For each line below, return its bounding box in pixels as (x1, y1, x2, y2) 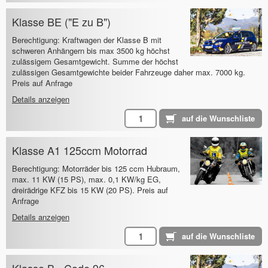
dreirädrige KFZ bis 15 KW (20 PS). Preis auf (12, 184, 168, 196)
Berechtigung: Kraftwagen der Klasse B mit (12, 34, 162, 46)
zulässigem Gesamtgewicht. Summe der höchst (12, 56, 178, 68)
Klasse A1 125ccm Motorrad (12, 142, 147, 159)
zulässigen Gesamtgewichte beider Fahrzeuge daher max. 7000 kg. (12, 66, 245, 78)
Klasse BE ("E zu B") (12, 14, 111, 30)
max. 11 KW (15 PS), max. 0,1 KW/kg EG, (12, 173, 161, 185)
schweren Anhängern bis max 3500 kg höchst (12, 45, 170, 57)
